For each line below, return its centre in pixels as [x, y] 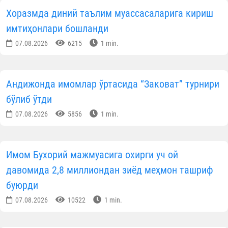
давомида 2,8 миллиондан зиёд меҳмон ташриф [110, 170]
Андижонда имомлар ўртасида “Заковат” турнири [113, 84]
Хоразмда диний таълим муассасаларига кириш [110, 13]
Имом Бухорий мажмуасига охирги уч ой [92, 154]
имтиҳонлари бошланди [57, 28]
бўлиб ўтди [29, 99]
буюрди [22, 185]
